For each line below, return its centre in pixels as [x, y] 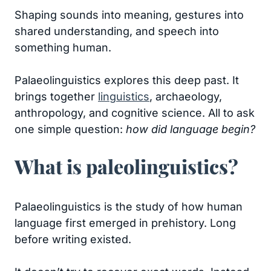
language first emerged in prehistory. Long [125, 223]
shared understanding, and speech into [117, 31]
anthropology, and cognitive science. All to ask [135, 113]
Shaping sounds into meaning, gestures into [129, 15]
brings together [56, 96]
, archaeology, [186, 96]
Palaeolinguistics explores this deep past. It [127, 80]
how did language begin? [191, 129]
